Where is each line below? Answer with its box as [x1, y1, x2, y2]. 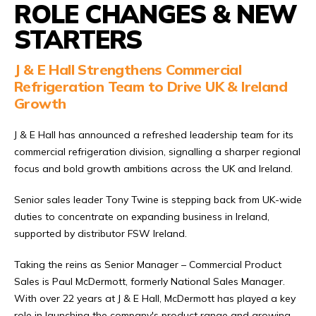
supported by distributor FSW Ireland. [14, 226, 187, 240]
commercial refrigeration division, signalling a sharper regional [14, 145, 300, 158]
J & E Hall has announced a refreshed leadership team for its [14, 128, 293, 141]
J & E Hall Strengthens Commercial [14, 60, 242, 78]
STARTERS [14, 23, 142, 55]
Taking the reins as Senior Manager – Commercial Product [14, 257, 281, 271]
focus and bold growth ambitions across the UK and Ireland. [14, 162, 293, 175]
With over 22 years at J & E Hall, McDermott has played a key [14, 291, 296, 305]
